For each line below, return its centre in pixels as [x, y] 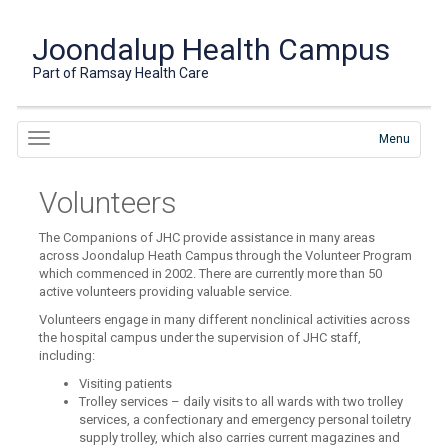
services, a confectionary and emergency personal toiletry [245, 419]
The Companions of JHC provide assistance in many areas [207, 237]
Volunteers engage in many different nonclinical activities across [225, 319]
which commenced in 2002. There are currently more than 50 [211, 273]
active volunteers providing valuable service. [166, 291]
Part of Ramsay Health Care [121, 73]
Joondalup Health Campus [211, 49]
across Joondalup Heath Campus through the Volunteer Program [226, 255]
